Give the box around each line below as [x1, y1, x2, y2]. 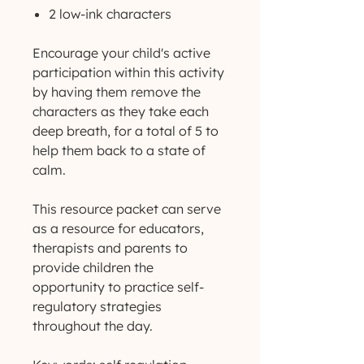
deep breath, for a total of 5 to [32, 123, 219, 139]
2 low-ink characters [49, 6, 171, 22]
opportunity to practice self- [32, 279, 204, 295]
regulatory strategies [32, 298, 162, 314]
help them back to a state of [32, 142, 206, 158]
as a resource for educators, [32, 220, 204, 236]
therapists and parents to [32, 240, 188, 256]
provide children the [32, 259, 154, 275]
